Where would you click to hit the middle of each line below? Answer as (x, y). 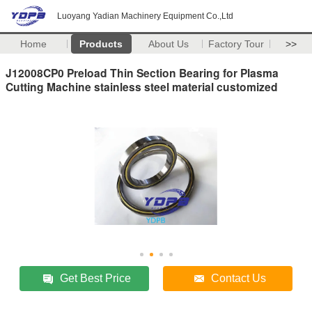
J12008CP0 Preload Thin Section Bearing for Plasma (142, 72)
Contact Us (239, 278)
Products (101, 44)
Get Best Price (96, 278)
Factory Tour (236, 44)
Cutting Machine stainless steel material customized (142, 86)
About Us (169, 44)
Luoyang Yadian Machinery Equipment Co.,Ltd (145, 16)
